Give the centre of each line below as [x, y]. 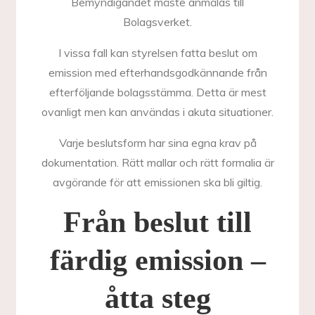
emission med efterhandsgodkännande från [157, 72]
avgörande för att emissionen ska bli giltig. [157, 182]
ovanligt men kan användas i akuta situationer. [157, 112]
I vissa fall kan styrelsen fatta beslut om [157, 53]
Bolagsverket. [157, 22]
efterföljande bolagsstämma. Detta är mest [157, 92]
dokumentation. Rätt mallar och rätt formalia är [157, 162]
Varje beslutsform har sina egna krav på [157, 143]
